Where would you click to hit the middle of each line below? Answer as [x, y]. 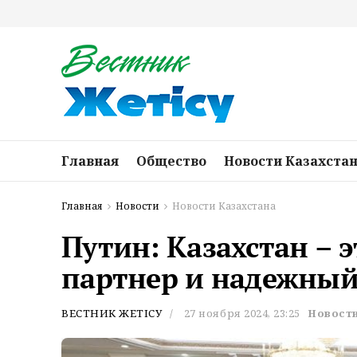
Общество [171, 161]
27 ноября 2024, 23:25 [242, 314]
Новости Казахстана [224, 206]
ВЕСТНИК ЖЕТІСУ [112, 314]
